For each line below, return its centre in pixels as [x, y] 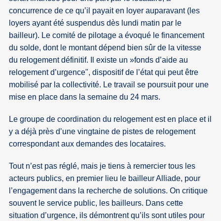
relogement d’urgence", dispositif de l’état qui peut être [104, 73]
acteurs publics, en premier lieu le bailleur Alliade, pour [105, 179]
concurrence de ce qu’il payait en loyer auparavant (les [105, 11]
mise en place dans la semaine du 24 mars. [85, 97]
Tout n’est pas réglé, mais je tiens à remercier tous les [102, 166]
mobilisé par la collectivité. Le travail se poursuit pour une [109, 85]
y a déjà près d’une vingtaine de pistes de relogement [102, 132]
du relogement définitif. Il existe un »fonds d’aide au [99, 60]
